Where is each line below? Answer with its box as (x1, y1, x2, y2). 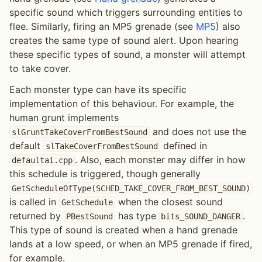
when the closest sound (115, 196, 223, 208)
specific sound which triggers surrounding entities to (9, 6, 243, 19)
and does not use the (149, 126, 246, 138)
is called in (9, 196, 59, 208)
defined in (160, 140, 207, 152)
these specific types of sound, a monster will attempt (9, 49, 246, 61)
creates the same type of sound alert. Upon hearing (9, 35, 239, 47)
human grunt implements (9, 112, 119, 124)
